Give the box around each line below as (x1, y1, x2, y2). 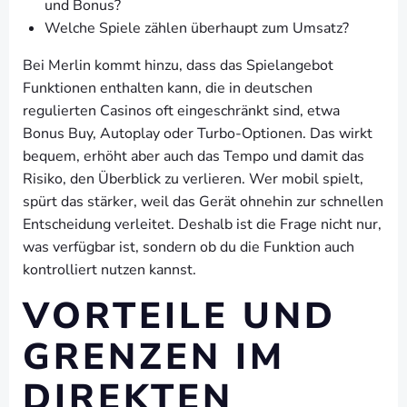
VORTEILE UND (23, 292, 336, 341)
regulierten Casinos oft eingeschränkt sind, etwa (23, 101, 340, 121)
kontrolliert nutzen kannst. (23, 260, 196, 280)
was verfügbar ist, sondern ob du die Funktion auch (23, 237, 354, 257)
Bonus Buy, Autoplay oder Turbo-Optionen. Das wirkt (23, 124, 372, 144)
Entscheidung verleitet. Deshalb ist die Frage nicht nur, (23, 214, 382, 234)
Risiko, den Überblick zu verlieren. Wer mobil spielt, (23, 169, 363, 189)
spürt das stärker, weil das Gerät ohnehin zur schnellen (23, 192, 383, 212)
